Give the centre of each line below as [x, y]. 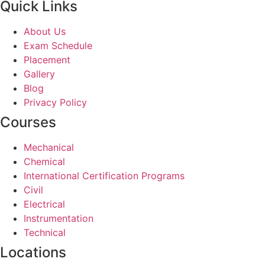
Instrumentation [59, 219]
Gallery [39, 74]
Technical [45, 233]
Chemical [44, 162]
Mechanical [49, 148]
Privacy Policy [55, 103]
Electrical [44, 204]
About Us [45, 32]
